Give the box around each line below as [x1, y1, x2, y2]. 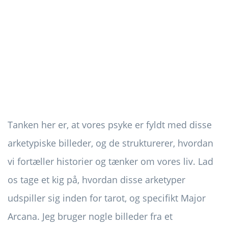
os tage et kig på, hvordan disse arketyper [8, 174, 185, 186]
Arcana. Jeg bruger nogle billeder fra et [8, 210, 173, 223]
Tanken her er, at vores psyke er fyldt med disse [8, 119, 212, 131]
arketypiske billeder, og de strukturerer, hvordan [8, 137, 213, 150]
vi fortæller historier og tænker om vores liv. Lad [8, 155, 213, 168]
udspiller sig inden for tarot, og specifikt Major [8, 192, 206, 205]
